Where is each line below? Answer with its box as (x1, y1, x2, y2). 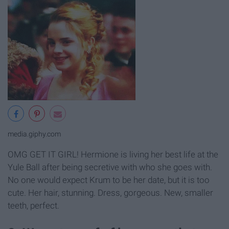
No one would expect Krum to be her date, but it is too (8, 175, 210, 186)
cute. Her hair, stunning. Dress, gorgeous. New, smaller (8, 188, 213, 198)
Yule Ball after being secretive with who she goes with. (8, 162, 212, 173)
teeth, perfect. (8, 200, 59, 211)
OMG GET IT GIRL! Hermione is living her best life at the (8, 149, 218, 160)
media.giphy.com (8, 130, 61, 139)
